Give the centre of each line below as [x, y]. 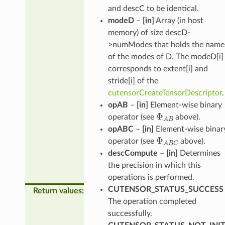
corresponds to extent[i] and [158, 69]
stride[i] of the [133, 81]
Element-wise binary [185, 105]
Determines [199, 153]
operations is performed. [151, 177]
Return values [57, 191]
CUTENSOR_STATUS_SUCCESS [165, 189]
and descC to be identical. [153, 8]
